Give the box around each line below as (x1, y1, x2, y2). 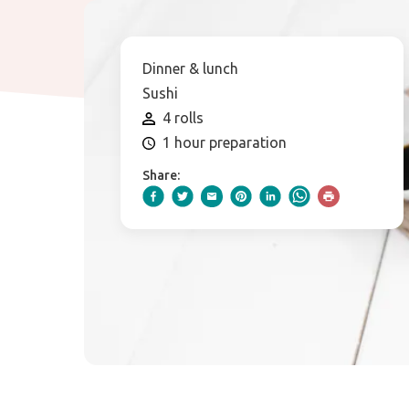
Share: (142, 168, 180, 184)
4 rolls (163, 110, 204, 127)
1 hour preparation (163, 134, 287, 152)
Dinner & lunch (142, 60, 238, 78)
